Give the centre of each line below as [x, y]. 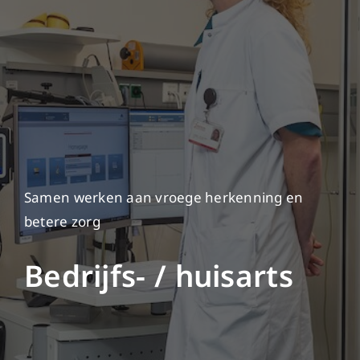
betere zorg [62, 222]
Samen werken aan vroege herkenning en [164, 198]
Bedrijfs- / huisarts [158, 276]
